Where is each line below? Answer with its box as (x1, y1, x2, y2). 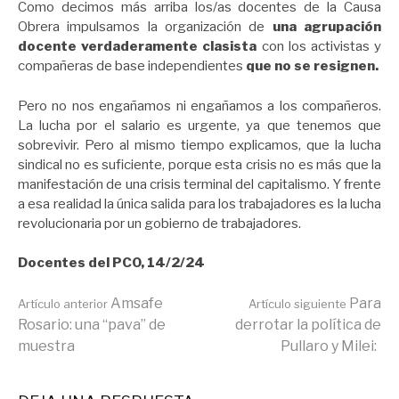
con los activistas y (256, 38, 382, 55)
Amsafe (108, 294, 163, 312)
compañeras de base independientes (18, 58, 243, 75)
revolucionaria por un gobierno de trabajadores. (18, 215, 301, 232)
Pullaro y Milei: (281, 337, 377, 354)
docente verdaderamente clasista (18, 38, 257, 55)
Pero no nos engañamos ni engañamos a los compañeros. (18, 97, 381, 114)
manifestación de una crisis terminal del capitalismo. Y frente (18, 175, 381, 192)
